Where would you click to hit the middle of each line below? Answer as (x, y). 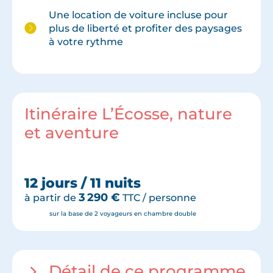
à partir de (51, 197)
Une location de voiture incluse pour (138, 15)
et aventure (72, 133)
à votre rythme (88, 42)
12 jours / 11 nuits (83, 183)
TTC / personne (158, 197)
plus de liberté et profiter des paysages (145, 28)
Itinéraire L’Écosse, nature (128, 114)
